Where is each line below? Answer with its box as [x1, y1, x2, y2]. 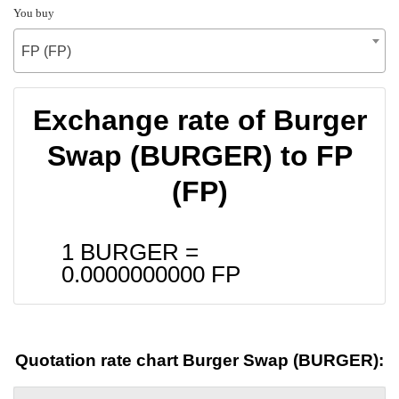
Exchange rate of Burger [32, 103, 367, 136]
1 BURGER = [61, 239, 199, 265]
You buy [13, 5, 54, 20]
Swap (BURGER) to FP [46, 139, 353, 172]
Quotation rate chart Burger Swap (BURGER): [15, 351, 384, 370]
